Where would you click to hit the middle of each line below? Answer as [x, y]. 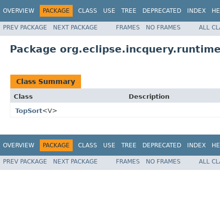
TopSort [29, 110]
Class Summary [46, 81]
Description [149, 96]
